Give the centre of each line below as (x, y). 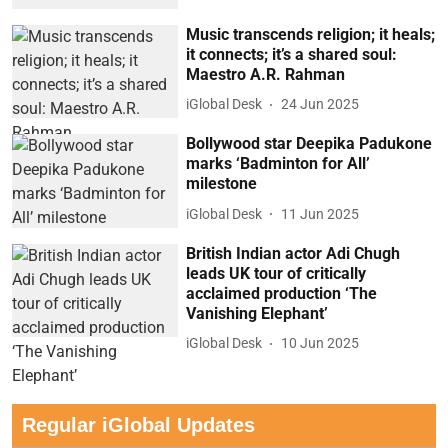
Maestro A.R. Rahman (266, 74)
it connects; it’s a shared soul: (292, 54)
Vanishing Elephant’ (257, 313)
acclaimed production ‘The (282, 293)
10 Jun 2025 (320, 343)
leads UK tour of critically (276, 273)
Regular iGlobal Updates (138, 424)
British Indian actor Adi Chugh (293, 253)
